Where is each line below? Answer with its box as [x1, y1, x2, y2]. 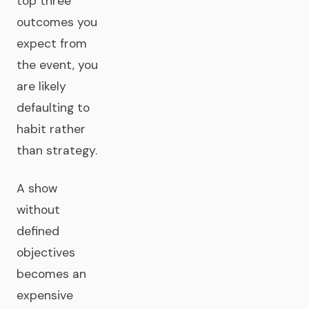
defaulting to [17, 100, 90, 115]
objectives [17, 245, 75, 260]
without [17, 202, 60, 217]
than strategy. [17, 143, 97, 158]
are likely [17, 79, 66, 94]
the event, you [17, 57, 98, 72]
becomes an [17, 266, 86, 281]
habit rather [17, 121, 86, 137]
